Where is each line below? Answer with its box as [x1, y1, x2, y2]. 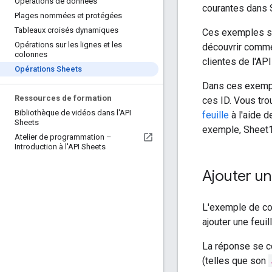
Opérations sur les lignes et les [15, 40, 122, 49]
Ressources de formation [15, 93, 112, 103]
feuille [202, 109, 229, 121]
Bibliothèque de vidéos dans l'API [15, 108, 131, 117]
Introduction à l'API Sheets [15, 142, 106, 151]
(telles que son [202, 254, 268, 267]
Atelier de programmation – [15, 132, 112, 141]
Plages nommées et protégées [15, 11, 122, 20]
